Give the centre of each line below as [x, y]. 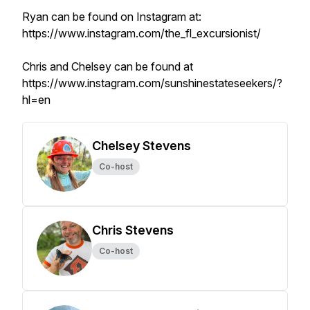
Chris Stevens [133, 230]
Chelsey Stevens [142, 146]
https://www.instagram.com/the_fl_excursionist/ [142, 33]
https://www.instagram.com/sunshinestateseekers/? [152, 83]
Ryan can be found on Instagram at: [113, 17]
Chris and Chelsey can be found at [108, 66]
